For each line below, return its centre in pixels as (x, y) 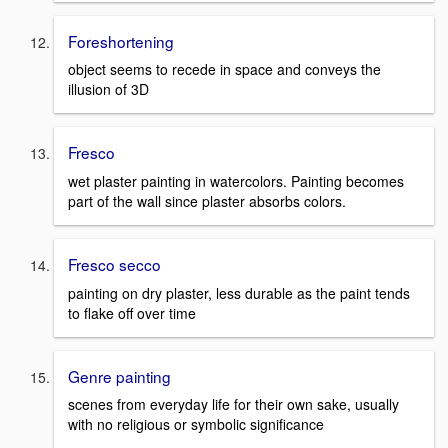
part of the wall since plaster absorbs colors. (207, 200)
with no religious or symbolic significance (196, 424)
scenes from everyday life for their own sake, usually (233, 404)
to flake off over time (132, 312)
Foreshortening (121, 40)
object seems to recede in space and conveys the (224, 69)
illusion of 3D (108, 89)
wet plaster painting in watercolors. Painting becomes (236, 180)
